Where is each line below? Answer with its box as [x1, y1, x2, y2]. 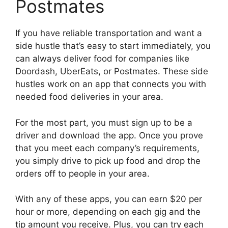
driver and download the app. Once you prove [15, 130, 203, 140]
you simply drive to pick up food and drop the [15, 155, 201, 166]
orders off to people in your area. [15, 168, 152, 179]
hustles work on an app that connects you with [15, 79, 206, 90]
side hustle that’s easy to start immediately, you [15, 41, 211, 51]
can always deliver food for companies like [15, 53, 189, 64]
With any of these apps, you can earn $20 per [15, 194, 202, 205]
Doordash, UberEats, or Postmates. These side [15, 66, 208, 77]
